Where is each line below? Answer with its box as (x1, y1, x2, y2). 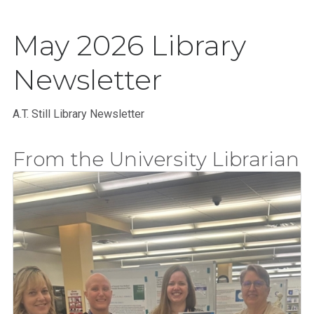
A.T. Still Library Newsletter (13, 107, 144, 121)
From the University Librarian (13, 147, 299, 171)
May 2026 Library (13, 28, 246, 62)
